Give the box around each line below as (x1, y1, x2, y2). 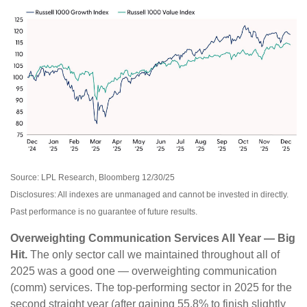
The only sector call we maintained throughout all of (27, 248, 280, 260)
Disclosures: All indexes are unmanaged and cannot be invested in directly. (10, 189, 288, 199)
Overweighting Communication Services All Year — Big (10, 232, 295, 244)
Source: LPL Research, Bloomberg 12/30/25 (10, 172, 175, 182)
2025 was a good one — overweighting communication (10, 265, 277, 277)
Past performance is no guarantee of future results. (10, 206, 197, 217)
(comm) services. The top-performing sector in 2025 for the (10, 281, 292, 293)
